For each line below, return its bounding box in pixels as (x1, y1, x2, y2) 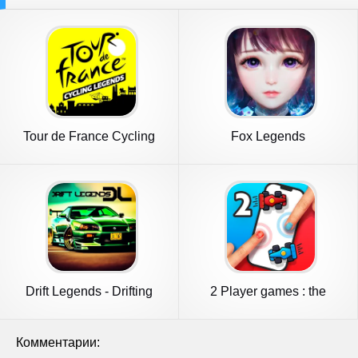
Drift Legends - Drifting (25, 284, 153, 298)
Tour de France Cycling (22, 129, 155, 143)
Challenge (238, 299, 298, 312)
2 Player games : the (209, 284, 326, 298)
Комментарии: (16, 336, 100, 349)
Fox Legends (230, 129, 305, 143)
